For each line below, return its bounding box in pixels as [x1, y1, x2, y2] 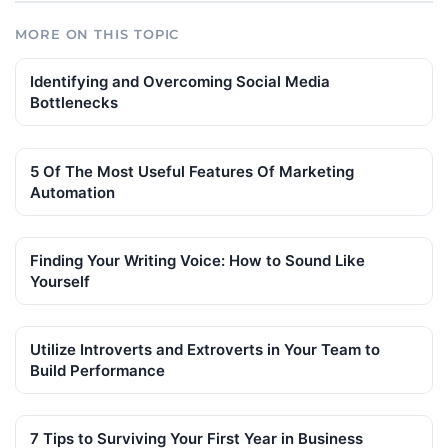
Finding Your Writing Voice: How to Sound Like [30, 250, 365, 270]
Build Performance [30, 360, 165, 380]
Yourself [30, 271, 90, 291]
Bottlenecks [30, 93, 118, 113]
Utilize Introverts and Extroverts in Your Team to [30, 339, 380, 359]
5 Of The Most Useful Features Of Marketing [30, 161, 354, 181]
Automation [30, 182, 115, 202]
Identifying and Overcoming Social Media [30, 72, 330, 92]
